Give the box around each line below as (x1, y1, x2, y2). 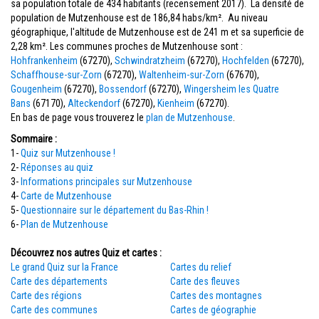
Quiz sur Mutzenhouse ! (21, 147, 115, 159)
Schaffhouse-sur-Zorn (11, 69, 102, 80)
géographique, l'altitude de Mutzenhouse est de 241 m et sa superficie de (11, 26, 304, 38)
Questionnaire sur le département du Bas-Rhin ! (21, 204, 209, 216)
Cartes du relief (170, 261, 231, 273)
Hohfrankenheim (11, 55, 78, 66)
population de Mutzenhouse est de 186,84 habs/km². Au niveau (11, 12, 268, 23)
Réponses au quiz (21, 162, 93, 173)
